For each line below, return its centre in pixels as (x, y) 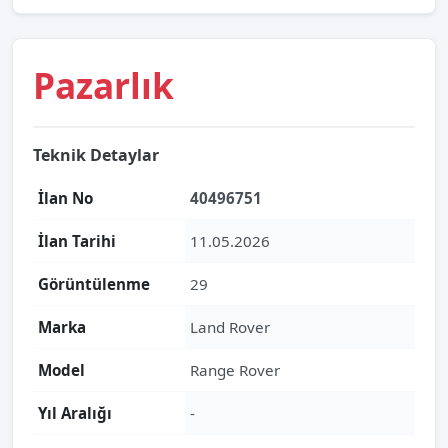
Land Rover (230, 327)
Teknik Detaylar (96, 155)
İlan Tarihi (77, 241)
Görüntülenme (94, 284)
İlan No (65, 198)
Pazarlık (103, 85)
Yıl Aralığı (75, 413)
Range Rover (235, 370)
